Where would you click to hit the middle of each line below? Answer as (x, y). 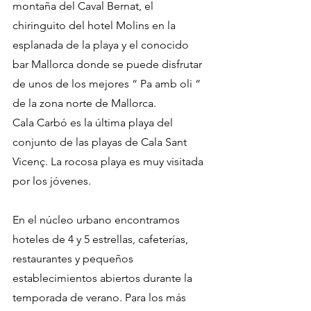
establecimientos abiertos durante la (104, 278)
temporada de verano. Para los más (101, 298)
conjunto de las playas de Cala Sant (101, 142)
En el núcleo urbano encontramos (98, 220)
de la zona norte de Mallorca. (86, 103)
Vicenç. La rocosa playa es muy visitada (109, 162)
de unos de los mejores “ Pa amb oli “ (108, 84)
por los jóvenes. (52, 181)
